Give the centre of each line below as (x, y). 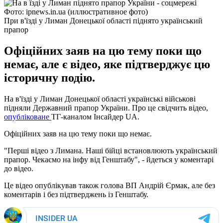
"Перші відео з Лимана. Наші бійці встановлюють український (111, 150)
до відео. (19, 168)
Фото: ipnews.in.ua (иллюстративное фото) (76, 11)
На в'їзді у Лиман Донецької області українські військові (100, 99)
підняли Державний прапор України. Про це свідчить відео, (106, 108)
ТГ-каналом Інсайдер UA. (95, 116)
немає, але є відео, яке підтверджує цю (107, 64)
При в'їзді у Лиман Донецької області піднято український (103, 20)
